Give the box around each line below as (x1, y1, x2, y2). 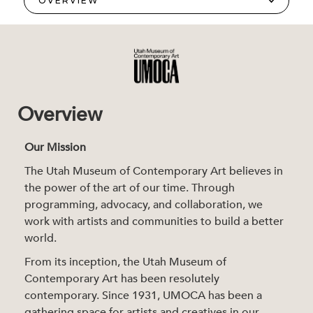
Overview (17, 101, 102, 129)
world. (24, 231, 57, 247)
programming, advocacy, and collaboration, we (24, 197, 263, 213)
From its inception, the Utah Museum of (24, 254, 226, 270)
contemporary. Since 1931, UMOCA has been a (24, 288, 262, 304)
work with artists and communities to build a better (24, 214, 284, 230)
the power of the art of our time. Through (24, 180, 235, 196)
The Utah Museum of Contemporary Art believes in (24, 163, 283, 180)
